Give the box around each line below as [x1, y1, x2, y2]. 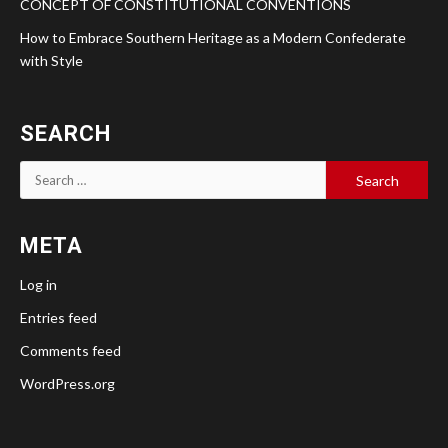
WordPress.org [20, 375, 115, 393]
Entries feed [20, 309, 97, 327]
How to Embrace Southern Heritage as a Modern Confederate [20, 29, 406, 47]
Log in [20, 276, 57, 294]
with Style [20, 52, 83, 70]
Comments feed [20, 342, 121, 360]
